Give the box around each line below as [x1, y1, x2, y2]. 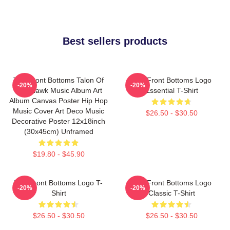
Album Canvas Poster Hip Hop [9, 96, 108, 105]
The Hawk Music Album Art [15, 86, 102, 94]
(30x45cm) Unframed [24, 127, 93, 136]
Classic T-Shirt [148, 188, 195, 197]
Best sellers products [63, 35, 167, 47]
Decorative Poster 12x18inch [12, 117, 105, 125]
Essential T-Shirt [145, 86, 198, 94]
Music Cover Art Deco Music [13, 106, 104, 115]
